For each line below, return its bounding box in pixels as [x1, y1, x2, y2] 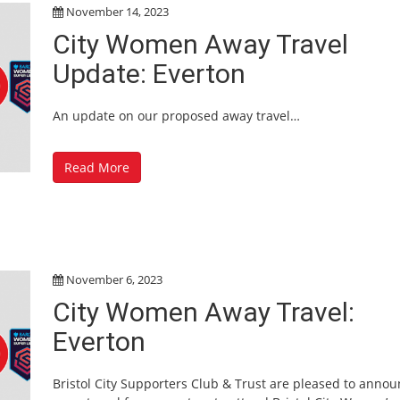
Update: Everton [53, 57, 246, 89]
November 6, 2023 [66, 271, 162, 287]
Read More [64, 159, 129, 176]
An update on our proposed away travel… [53, 106, 300, 124]
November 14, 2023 [66, 3, 169, 20]
